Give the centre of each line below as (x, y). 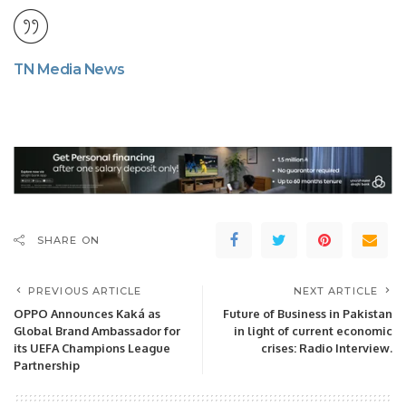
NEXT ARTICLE (335, 291)
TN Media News (69, 70)
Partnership (47, 366)
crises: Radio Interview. (327, 348)
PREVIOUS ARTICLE (85, 291)
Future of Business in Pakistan (308, 314)
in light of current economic (313, 331)
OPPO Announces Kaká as (87, 314)
